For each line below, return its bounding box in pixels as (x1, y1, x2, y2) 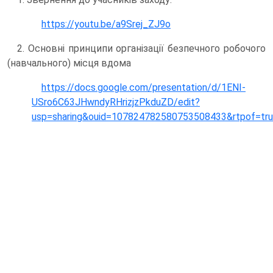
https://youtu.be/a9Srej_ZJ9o (41, 18, 171, 30)
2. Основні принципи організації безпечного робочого (17, 42, 266, 54)
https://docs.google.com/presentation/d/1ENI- (41, 81, 246, 93)
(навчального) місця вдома (7, 57, 131, 69)
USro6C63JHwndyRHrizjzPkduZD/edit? (32, 96, 200, 108)
